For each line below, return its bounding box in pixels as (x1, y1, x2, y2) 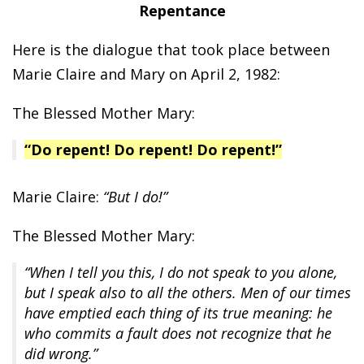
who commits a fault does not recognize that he (24, 323, 331, 344)
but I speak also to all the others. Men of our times (24, 283, 351, 303)
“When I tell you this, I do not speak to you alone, (24, 262, 337, 283)
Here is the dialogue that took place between (12, 40, 330, 60)
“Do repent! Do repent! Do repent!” (24, 140, 282, 160)
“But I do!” (103, 187, 167, 207)
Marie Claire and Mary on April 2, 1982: (12, 64, 280, 84)
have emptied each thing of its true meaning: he (24, 303, 332, 323)
